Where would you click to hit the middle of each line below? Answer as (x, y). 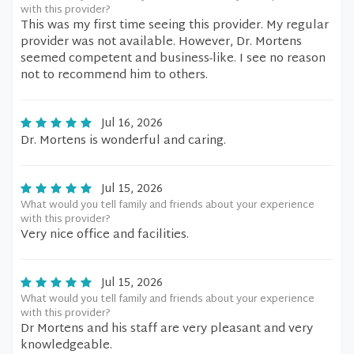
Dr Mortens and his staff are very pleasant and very (167, 329)
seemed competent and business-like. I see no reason (173, 59)
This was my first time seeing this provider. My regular (175, 26)
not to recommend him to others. (114, 75)
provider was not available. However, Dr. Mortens (161, 42)
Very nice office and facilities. (105, 235)
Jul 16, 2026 (132, 124)
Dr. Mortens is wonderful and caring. (123, 141)
